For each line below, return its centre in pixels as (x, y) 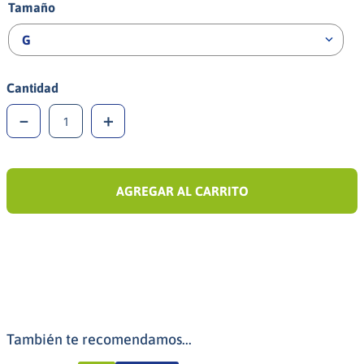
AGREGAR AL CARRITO (182, 191)
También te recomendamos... (99, 339)
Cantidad (32, 88)
